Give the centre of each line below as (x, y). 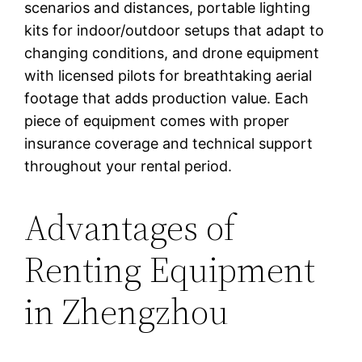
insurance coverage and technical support (169, 143)
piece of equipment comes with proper (157, 120)
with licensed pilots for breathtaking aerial (168, 75)
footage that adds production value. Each (167, 98)
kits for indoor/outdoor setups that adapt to (175, 30)
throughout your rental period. (128, 166)
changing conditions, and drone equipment (172, 53)
